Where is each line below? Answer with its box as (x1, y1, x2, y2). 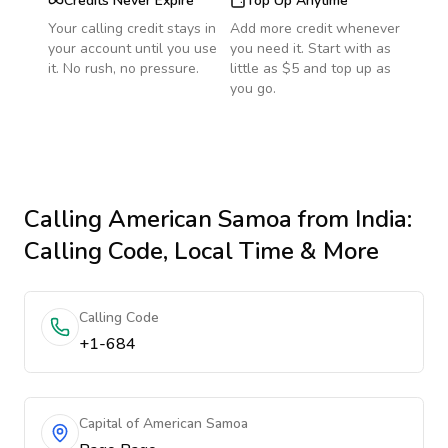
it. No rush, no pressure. (48, 59, 199, 78)
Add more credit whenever (230, 19, 400, 38)
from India (292, 203, 407, 235)
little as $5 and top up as (230, 59, 391, 78)
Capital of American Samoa (79, 414, 248, 433)
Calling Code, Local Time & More (24, 235, 379, 267)
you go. (230, 79, 276, 98)
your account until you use (48, 39, 217, 58)
